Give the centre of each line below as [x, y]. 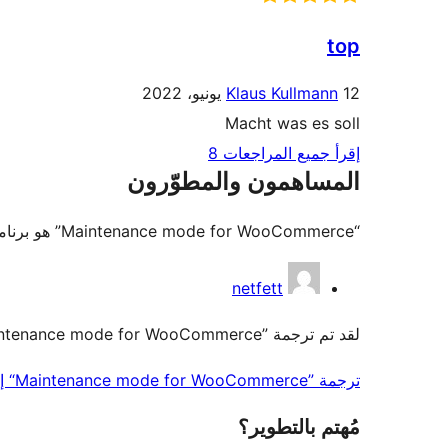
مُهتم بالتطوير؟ [299, 427]
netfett [257, 288]
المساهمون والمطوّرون [243, 182]
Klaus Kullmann [282, 93]
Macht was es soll [292, 123]
